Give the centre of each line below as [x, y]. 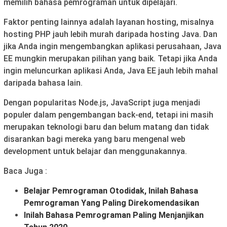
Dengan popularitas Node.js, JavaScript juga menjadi [102, 102]
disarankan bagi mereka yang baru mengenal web [94, 139]
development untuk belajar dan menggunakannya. [95, 151]
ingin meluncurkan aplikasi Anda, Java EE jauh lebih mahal [111, 70]
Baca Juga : [25, 171]
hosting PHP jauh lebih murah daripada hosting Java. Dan [110, 34]
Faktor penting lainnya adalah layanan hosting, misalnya [109, 22]
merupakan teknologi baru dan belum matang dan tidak [106, 127]
